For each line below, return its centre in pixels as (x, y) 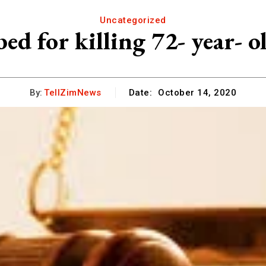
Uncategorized (133, 20)
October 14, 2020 (197, 93)
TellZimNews (73, 92)
